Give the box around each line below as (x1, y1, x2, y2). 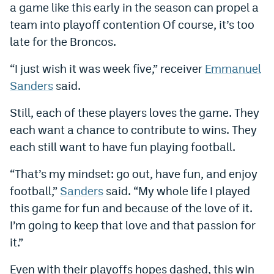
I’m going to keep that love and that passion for (10, 218, 256, 232)
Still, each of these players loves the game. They (10, 105, 259, 119)
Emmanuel (205, 61, 261, 75)
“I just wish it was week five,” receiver (10, 61, 205, 75)
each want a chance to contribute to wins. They (10, 122, 257, 136)
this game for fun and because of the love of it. (10, 201, 253, 215)
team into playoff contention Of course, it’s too (10, 17, 254, 31)
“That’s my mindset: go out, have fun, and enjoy (10, 166, 257, 180)
